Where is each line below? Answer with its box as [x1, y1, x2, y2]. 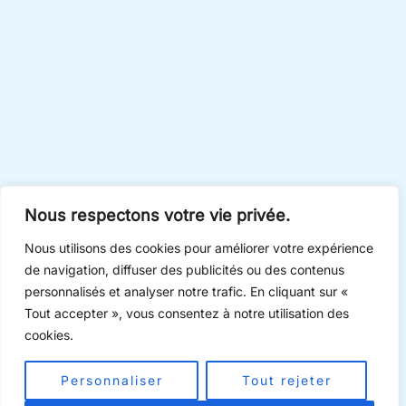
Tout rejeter [241, 372, 332, 388]
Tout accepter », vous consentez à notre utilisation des [24, 305, 349, 321]
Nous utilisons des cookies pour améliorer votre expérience [24, 240, 373, 256]
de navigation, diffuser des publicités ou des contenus [24, 262, 344, 277]
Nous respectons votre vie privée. [24, 206, 290, 225]
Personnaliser [60, 372, 163, 388]
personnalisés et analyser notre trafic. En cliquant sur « [24, 284, 348, 299]
